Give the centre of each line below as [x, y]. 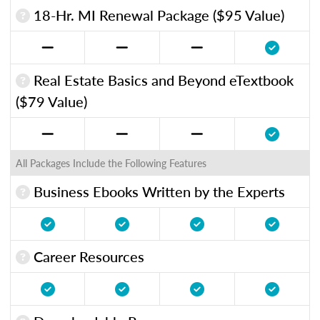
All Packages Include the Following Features [111, 162]
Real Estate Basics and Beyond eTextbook [162, 80]
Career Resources [87, 256]
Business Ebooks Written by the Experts [157, 191]
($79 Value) [51, 101]
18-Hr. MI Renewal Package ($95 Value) [157, 15]
